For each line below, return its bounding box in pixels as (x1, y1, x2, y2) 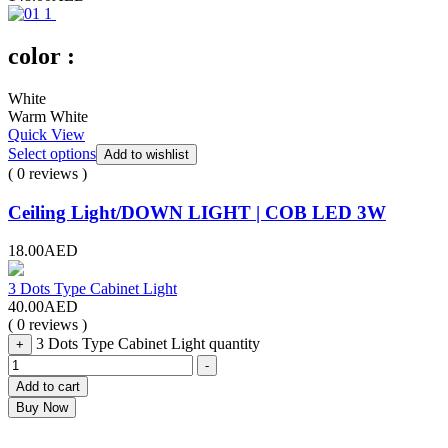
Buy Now (16, 400, 68, 416)
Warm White (8, 108, 88, 125)
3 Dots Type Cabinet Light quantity (36, 335, 260, 353)
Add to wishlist (104, 147, 189, 162)
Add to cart (16, 379, 80, 395)
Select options (8, 145, 96, 162)
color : (8, 43, 75, 70)
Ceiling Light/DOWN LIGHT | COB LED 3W (8, 201, 386, 223)
